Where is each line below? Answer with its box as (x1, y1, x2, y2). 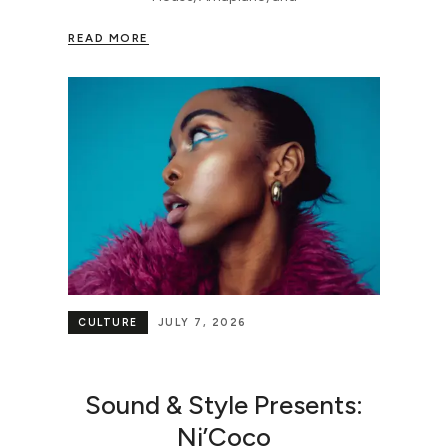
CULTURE (78, 316, 138, 330)
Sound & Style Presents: (85, 388, 363, 421)
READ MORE (68, 30, 149, 45)
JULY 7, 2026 (157, 316, 247, 330)
